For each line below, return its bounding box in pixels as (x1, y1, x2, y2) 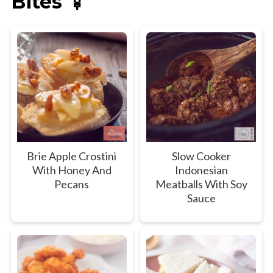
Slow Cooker (171, 149, 231, 163)
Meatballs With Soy (155, 177, 247, 191)
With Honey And (32, 163, 112, 177)
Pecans (54, 177, 90, 191)
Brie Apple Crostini (27, 149, 117, 163)
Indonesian (174, 163, 228, 177)
